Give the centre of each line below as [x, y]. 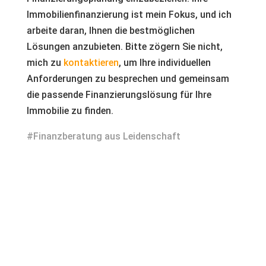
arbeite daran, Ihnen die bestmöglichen [110, 31]
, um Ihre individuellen [164, 63]
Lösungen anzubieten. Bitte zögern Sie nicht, [124, 47]
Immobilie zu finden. [70, 111]
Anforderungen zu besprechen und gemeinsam [128, 79]
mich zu [45, 63]
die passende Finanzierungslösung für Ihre [119, 95]
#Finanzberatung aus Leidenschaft [103, 136]
